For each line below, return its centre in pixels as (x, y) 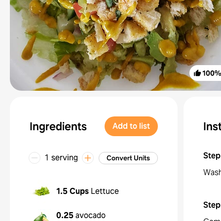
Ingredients (58, 126)
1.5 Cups (73, 191)
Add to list (131, 126)
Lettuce (105, 191)
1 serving (61, 158)
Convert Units (128, 158)
